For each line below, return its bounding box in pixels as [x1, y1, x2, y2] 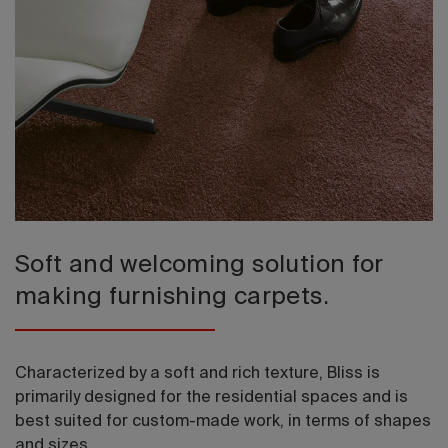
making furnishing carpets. [15, 285, 329, 309]
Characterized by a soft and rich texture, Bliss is [15, 366, 380, 382]
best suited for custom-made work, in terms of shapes [15, 414, 431, 430]
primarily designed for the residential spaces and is [15, 390, 408, 406]
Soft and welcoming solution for [15, 253, 384, 277]
